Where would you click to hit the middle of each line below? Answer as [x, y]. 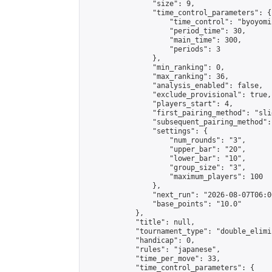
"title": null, [140, 222]
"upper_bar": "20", [165, 149]
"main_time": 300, [163, 40]
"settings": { [146, 131]
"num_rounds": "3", [165, 140]
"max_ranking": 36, [157, 76]
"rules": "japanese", [152, 250]
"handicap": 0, [140, 240]
